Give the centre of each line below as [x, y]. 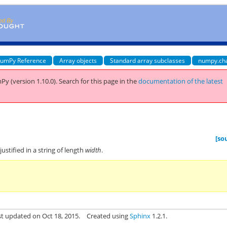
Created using [108, 216]
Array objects [78, 60]
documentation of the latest [181, 81]
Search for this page [89, 81]
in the [128, 81]
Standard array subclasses [148, 60]
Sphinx [140, 216]
